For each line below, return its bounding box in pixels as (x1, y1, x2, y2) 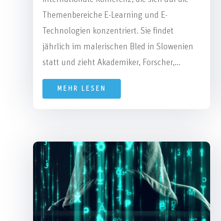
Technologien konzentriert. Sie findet (42, 26, 174, 36)
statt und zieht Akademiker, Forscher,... (42, 58, 181, 67)
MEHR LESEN (57, 85, 107, 92)
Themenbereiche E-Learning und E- (42, 10, 168, 20)
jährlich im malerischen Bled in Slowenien (42, 42, 194, 51)
